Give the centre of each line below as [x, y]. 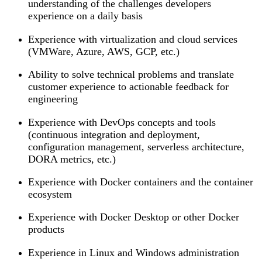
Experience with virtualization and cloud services [133, 39]
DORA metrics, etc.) [72, 159]
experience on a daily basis [85, 16]
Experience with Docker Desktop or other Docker [134, 217]
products [46, 230]
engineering [53, 99]
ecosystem [50, 194]
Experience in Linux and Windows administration [134, 252]
